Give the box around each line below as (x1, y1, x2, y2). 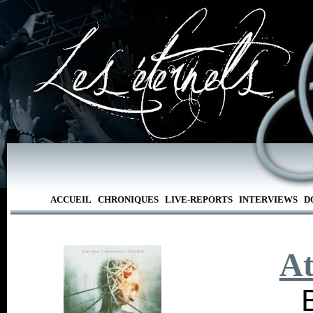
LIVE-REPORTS (164, 194, 233, 205)
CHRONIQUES (97, 194, 159, 205)
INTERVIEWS (238, 194, 298, 205)
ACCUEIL (50, 194, 92, 205)
